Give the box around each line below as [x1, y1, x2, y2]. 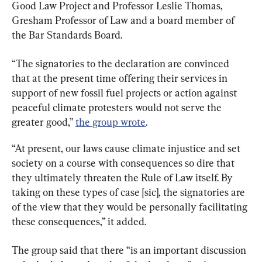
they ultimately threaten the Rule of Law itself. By [12, 171, 235, 184]
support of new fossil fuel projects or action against [12, 87, 239, 99]
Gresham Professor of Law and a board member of [12, 14, 237, 27]
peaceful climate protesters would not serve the [12, 101, 224, 114]
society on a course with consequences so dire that [12, 157, 237, 170]
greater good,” [12, 116, 75, 129]
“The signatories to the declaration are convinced [12, 57, 232, 70]
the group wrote [75, 116, 146, 129]
